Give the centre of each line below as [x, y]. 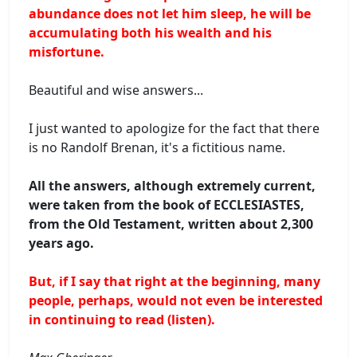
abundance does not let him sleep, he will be [170, 13]
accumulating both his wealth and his [150, 32]
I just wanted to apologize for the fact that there [174, 128]
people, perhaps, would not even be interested [176, 300]
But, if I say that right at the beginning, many [175, 281]
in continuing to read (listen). [122, 319]
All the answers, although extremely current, [172, 185]
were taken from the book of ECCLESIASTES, [167, 204]
